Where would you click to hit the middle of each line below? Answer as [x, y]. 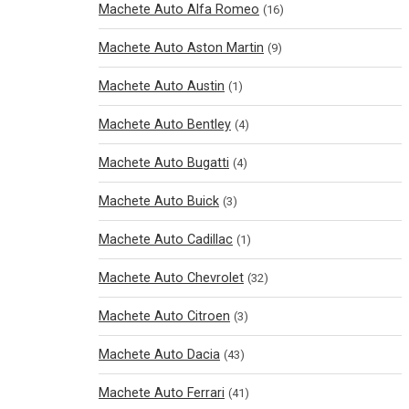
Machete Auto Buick [159, 201]
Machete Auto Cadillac [166, 240]
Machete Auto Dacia [159, 355]
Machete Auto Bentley [165, 125]
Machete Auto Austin [162, 86]
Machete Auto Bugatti [164, 163]
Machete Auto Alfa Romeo [179, 10]
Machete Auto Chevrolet [171, 278]
